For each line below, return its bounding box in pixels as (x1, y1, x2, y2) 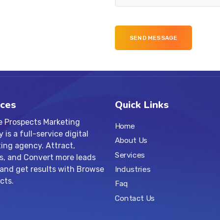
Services (115, 150, 145, 160)
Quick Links (115, 98, 169, 111)
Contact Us (115, 193, 155, 203)
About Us (115, 136, 147, 145)
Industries (115, 165, 151, 174)
